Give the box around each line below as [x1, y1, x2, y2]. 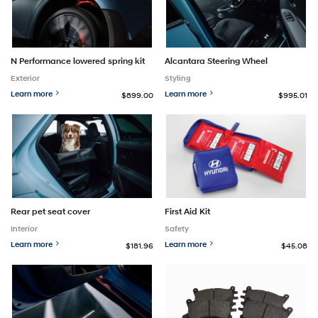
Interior [11, 223, 38, 234]
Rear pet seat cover [11, 205, 90, 216]
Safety [165, 223, 190, 234]
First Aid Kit [165, 205, 211, 216]
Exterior [11, 72, 40, 83]
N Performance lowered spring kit [11, 55, 145, 66]
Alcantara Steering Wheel [165, 55, 268, 66]
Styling [165, 72, 192, 83]
